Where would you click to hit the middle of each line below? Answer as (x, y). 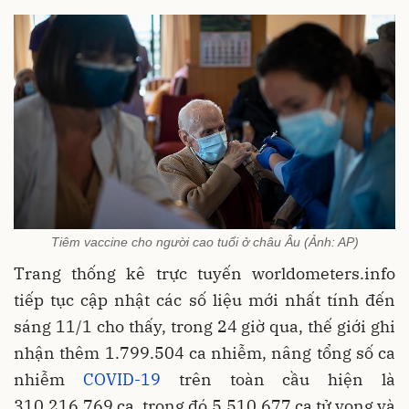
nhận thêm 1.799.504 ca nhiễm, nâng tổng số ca (204, 352)
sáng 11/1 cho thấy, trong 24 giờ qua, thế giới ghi (204, 326)
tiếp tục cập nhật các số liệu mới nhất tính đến (204, 299)
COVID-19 (121, 379)
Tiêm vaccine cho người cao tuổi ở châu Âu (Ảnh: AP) (204, 241)
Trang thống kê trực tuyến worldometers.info (204, 273)
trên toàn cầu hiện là (278, 379)
